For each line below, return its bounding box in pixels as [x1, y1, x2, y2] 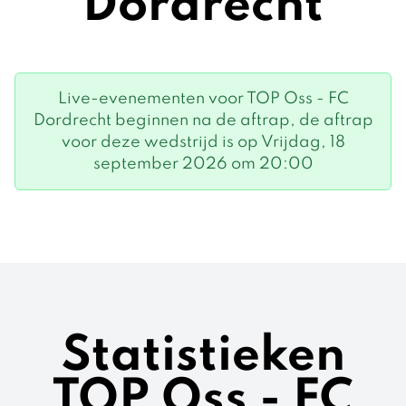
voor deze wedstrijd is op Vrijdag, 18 [61, 134, 345, 150]
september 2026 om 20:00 [92, 156, 314, 172]
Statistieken [61, 333, 345, 381]
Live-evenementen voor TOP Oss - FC [57, 91, 349, 107]
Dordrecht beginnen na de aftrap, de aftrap [33, 112, 373, 129]
